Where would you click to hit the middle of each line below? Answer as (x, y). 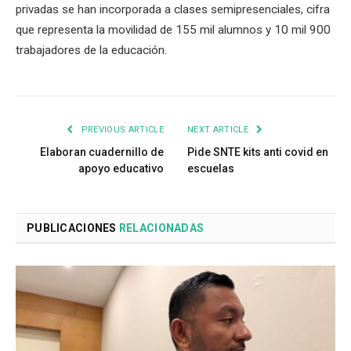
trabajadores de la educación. (91, 51)
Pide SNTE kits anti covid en (258, 152)
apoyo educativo (121, 169)
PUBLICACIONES (73, 228)
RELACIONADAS (161, 228)
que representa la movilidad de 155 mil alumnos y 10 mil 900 (173, 30)
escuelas (211, 169)
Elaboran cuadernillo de (102, 152)
